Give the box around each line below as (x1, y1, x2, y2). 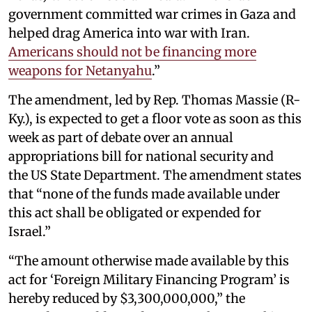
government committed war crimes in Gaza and (8, 6, 296, 22)
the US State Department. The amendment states (8, 166, 302, 183)
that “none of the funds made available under (8, 185, 280, 202)
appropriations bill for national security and (8, 148, 274, 164)
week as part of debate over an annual (8, 129, 233, 146)
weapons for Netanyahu (8, 62, 152, 79)
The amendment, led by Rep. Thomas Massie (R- (8, 91, 300, 108)
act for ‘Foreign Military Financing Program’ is (8, 271, 290, 288)
